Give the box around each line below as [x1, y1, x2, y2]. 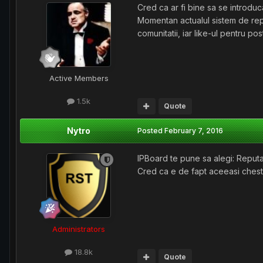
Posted [137, 126, 164, 136]
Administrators [52, 224, 105, 234]
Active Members [49, 73, 109, 83]
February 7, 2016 [164, 126, 223, 136]
